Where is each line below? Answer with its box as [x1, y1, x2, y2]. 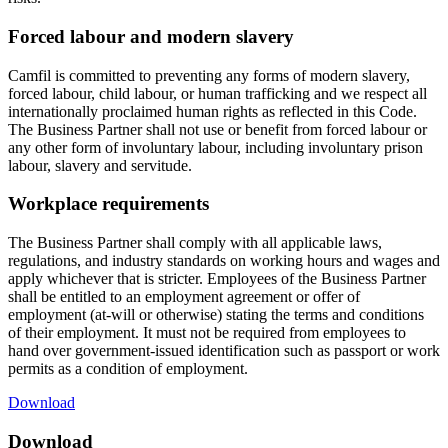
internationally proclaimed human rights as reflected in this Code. [8, 102, 417, 120]
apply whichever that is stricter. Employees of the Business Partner [8, 270, 426, 287]
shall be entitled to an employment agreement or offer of [8, 288, 360, 305]
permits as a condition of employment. [8, 360, 248, 377]
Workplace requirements [8, 193, 209, 215]
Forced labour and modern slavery [8, 25, 294, 47]
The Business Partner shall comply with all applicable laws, [8, 234, 382, 251]
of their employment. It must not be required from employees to [8, 324, 406, 341]
